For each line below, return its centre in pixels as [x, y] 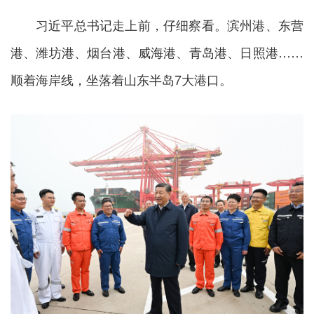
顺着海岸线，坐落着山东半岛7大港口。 [121, 79]
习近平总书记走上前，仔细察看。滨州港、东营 [170, 24]
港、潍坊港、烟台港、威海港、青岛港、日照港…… [157, 52]
